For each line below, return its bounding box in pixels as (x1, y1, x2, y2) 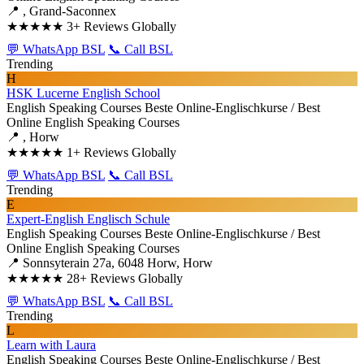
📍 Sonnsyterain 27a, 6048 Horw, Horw (6, 256, 213, 270)
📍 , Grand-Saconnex (6, 4, 116, 18)
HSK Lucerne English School (6, 86, 160, 100)
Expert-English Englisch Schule (6, 212, 170, 226)
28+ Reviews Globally (67, 271, 183, 285)
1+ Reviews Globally (67, 145, 176, 159)
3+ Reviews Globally (67, 19, 176, 33)
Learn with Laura (6, 338, 96, 352)
